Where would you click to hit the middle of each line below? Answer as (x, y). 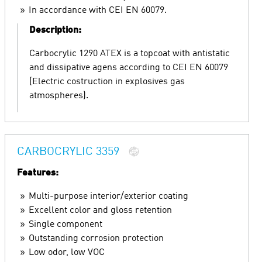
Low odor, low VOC (67, 253)
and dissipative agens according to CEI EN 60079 (129, 68)
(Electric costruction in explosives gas (107, 82)
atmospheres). (59, 96)
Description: (55, 30)
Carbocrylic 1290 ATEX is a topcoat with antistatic (130, 54)
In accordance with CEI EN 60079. (98, 11)
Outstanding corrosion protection (96, 239)
